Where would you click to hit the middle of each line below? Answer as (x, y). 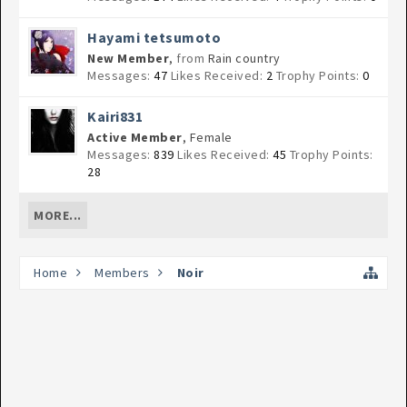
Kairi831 (115, 116)
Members (122, 273)
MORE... (58, 215)
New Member (128, 58)
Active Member (135, 137)
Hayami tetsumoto (154, 37)
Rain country (244, 58)
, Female (207, 137)
